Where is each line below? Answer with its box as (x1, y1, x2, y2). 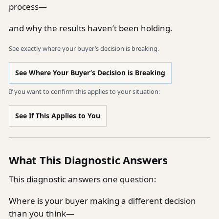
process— (9, 1, 47, 12)
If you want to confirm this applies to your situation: (9, 87, 160, 96)
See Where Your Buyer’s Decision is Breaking (15, 68, 165, 77)
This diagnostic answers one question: (9, 174, 156, 185)
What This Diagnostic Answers (9, 153, 168, 167)
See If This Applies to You (15, 111, 100, 120)
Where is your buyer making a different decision (9, 195, 196, 206)
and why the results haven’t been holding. (9, 22, 173, 34)
